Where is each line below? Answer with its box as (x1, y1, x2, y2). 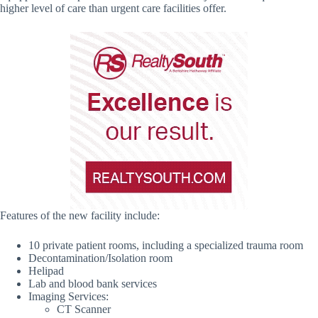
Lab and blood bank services (28, 278, 157, 290)
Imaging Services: (28, 290, 109, 303)
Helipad (28, 265, 64, 278)
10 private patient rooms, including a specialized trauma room (28, 239, 303, 252)
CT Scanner (57, 303, 111, 316)
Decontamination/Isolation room (28, 252, 172, 265)
